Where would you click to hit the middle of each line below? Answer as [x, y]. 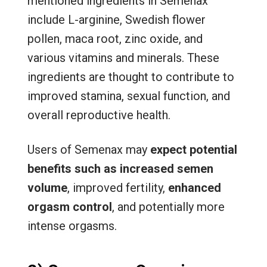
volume [47, 188]
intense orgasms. [73, 226]
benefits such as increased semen [120, 169]
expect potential [193, 150]
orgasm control [69, 207]
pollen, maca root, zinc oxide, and [115, 39]
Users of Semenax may [89, 150]
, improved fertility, [116, 188]
